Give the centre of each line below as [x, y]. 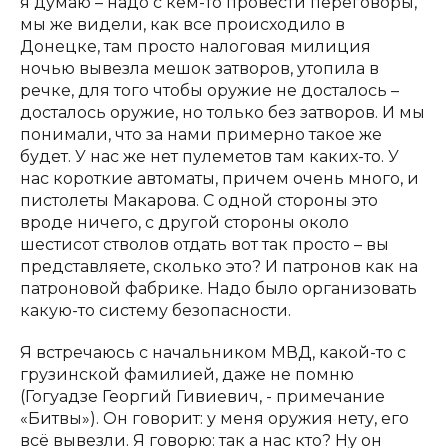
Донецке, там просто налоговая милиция [195, 46]
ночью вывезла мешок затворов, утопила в [199, 68]
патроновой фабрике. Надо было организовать [218, 288]
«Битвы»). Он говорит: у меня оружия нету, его [214, 418]
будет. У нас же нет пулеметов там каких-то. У [209, 156]
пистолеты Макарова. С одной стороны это [199, 200]
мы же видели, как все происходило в [182, 24]
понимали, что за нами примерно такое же [201, 134]
